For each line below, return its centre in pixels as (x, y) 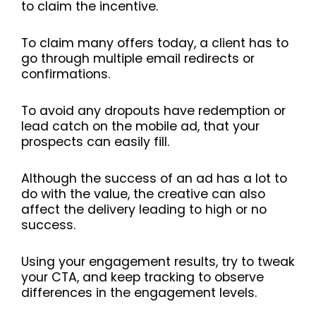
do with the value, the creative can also (143, 194)
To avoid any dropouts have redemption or (153, 111)
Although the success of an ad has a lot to (154, 179)
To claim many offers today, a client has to (155, 43)
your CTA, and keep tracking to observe (142, 278)
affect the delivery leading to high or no (144, 210)
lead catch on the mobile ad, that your (140, 127)
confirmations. (66, 74)
